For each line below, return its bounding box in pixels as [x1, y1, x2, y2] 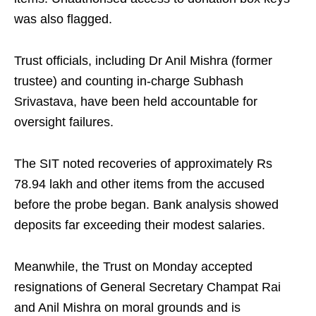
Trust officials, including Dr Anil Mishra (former [14, 54, 272, 68]
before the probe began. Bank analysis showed [14, 197, 279, 212]
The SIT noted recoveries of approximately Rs [14, 157, 272, 171]
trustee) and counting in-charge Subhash [14, 74, 243, 89]
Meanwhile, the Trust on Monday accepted [14, 260, 253, 274]
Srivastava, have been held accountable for [14, 95, 257, 109]
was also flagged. [14, 12, 112, 27]
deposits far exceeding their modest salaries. [14, 218, 265, 233]
